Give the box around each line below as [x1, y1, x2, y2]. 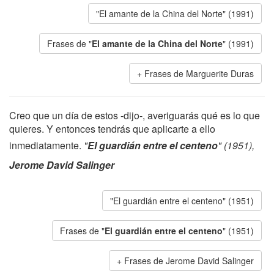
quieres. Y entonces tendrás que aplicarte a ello [9, 122, 215, 136]
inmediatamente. [9, 138, 84, 152]
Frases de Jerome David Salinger [124, 254, 254, 267]
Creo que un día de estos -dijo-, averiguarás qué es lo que [9, 108, 260, 122]
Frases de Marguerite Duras [144, 67, 254, 80]
